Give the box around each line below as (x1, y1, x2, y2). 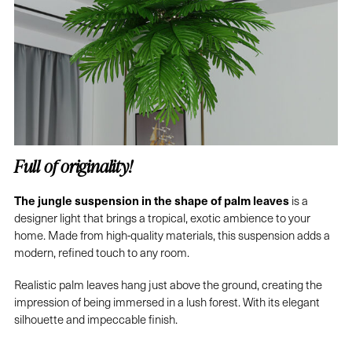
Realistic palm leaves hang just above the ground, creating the (13, 277, 322, 293)
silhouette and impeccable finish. (13, 311, 178, 328)
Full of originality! (13, 153, 132, 178)
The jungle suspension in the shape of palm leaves (13, 191, 289, 208)
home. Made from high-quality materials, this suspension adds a (13, 226, 330, 243)
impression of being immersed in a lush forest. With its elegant (13, 294, 320, 310)
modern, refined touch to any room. (13, 244, 189, 260)
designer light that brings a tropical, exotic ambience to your (13, 209, 310, 225)
